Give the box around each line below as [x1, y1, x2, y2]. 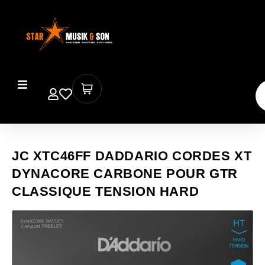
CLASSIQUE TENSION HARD [12, 184, 199, 199]
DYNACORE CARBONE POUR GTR [12, 166, 238, 182]
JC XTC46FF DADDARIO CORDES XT [12, 148, 252, 164]
